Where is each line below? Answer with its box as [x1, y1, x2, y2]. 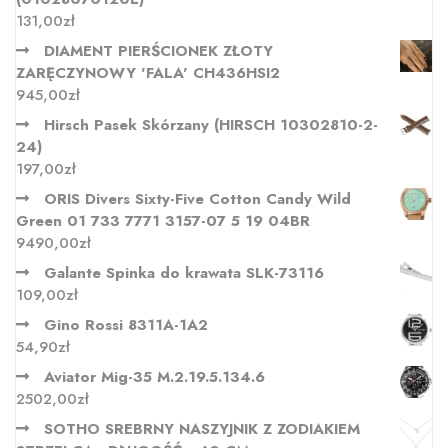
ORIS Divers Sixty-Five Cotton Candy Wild [44, 188, 351, 211]
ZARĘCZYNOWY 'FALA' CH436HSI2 [16, 62, 280, 85]
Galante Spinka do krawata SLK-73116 [44, 262, 324, 285]
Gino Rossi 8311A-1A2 [44, 314, 208, 337]
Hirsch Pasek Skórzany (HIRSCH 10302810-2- [44, 114, 378, 137]
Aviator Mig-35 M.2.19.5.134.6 [44, 366, 265, 389]
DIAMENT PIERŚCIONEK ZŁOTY [44, 40, 273, 63]
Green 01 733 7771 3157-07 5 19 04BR [16, 210, 310, 233]
